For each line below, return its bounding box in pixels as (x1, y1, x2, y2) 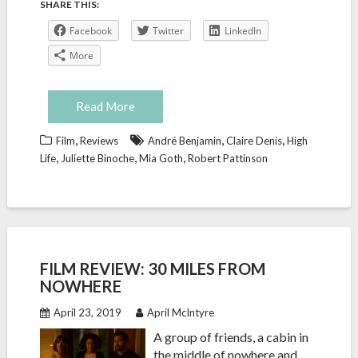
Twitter (152, 24, 184, 38)
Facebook (69, 24, 112, 38)
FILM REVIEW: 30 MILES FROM (39, 259, 265, 278)
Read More (75, 99, 135, 113)
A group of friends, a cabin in (153, 329, 309, 344)
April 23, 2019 (53, 306, 121, 319)
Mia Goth (138, 152, 183, 165)
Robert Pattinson (187, 152, 268, 165)
